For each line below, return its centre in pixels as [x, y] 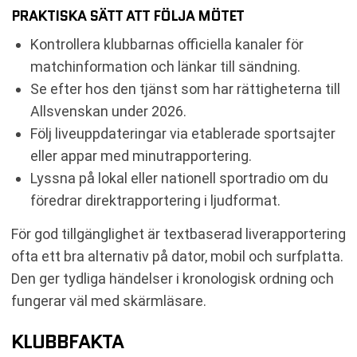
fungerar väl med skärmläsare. [109, 300]
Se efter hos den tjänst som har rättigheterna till [185, 88]
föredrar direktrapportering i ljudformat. [155, 200]
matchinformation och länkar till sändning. [165, 66]
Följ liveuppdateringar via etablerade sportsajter [183, 133]
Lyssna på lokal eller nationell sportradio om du [179, 178]
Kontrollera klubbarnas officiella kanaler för [167, 44]
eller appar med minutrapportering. [141, 155]
